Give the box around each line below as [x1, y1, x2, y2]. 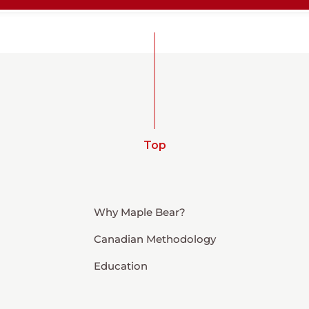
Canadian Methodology [93, 232, 216, 246]
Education [93, 259, 148, 272]
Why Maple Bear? [93, 205, 186, 219]
